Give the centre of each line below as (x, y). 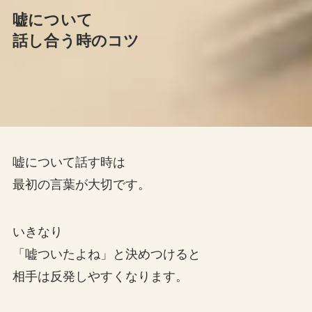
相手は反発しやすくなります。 (100, 277)
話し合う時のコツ (76, 41)
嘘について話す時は (69, 163)
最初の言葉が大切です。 (81, 185)
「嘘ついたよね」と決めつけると (106, 255)
